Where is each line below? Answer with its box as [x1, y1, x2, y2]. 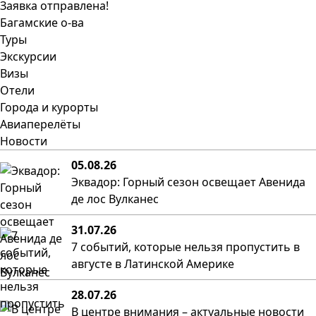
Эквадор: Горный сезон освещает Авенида [71, 174, 305, 190]
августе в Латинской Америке [71, 256, 234, 272]
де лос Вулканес [71, 191, 159, 207]
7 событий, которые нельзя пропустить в [71, 239, 300, 255]
